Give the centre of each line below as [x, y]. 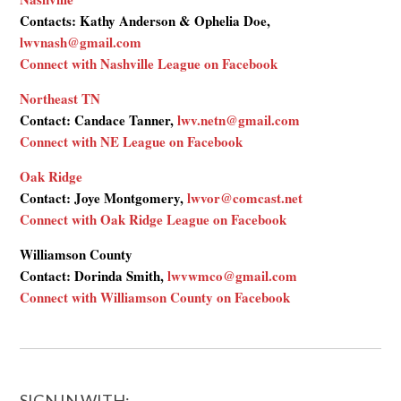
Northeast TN [60, 98]
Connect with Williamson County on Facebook [155, 297]
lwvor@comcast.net [245, 198]
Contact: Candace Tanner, [99, 120]
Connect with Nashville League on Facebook [149, 64]
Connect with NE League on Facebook [132, 141]
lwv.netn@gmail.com [239, 120]
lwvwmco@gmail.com [233, 276]
